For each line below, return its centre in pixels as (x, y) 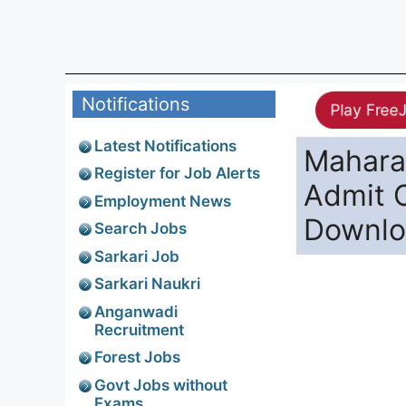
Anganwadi (136, 311)
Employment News (163, 201)
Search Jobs (140, 228)
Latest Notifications (165, 145)
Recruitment (139, 329)
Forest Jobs (137, 357)
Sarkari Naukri (147, 284)
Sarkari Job (137, 256)
